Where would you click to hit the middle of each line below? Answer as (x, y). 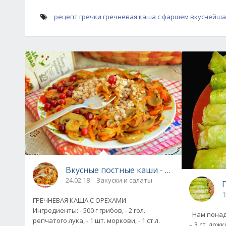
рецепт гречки (78, 17)
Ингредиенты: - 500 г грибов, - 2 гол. (56, 210)
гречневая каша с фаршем (146, 17)
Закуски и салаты (124, 180)
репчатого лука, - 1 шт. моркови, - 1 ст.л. (96, 220)
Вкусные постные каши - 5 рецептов (138, 170)
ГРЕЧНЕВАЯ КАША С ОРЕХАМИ (82, 200)
